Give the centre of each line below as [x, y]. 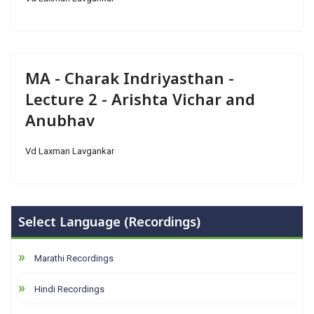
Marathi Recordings [74, 258]
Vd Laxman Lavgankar [70, 151]
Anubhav [60, 120]
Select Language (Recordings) [109, 221]
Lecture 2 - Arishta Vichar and [140, 99]
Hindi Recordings [69, 289]
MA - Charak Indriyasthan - [130, 78]
